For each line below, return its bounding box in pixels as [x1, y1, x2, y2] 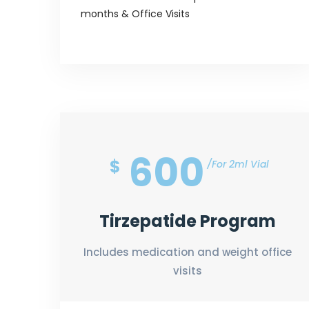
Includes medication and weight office [83, 244, 292, 259]
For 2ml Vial [211, 157, 269, 171]
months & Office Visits [81, 6, 190, 21]
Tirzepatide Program [99, 209, 276, 232]
